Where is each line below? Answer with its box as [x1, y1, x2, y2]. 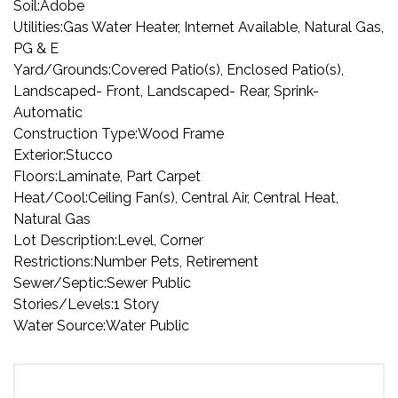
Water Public [106, 317, 189, 334]
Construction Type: [13, 125, 138, 142]
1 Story [114, 296, 159, 313]
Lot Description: [13, 232, 117, 249]
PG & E [13, 40, 59, 57]
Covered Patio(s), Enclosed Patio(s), [111, 61, 344, 78]
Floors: [13, 168, 58, 185]
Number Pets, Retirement [93, 253, 259, 270]
